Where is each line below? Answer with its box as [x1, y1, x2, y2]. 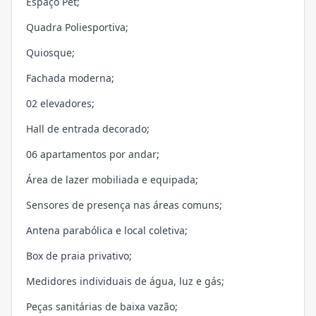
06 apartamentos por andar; [26, 147, 159, 162]
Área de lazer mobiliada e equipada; [26, 173, 198, 187]
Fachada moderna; [26, 71, 114, 85]
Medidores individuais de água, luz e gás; [26, 274, 224, 288]
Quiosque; [26, 46, 75, 60]
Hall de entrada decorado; [26, 122, 150, 136]
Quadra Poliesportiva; [26, 20, 128, 35]
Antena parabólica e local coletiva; [26, 224, 188, 238]
